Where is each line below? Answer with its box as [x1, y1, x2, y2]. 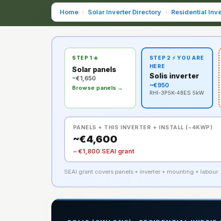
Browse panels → [72, 84, 123, 92]
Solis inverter [149, 72, 199, 80]
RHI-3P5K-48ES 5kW [149, 89, 204, 97]
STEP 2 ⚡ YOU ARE [149, 55, 204, 62]
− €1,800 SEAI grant [73, 147, 134, 155]
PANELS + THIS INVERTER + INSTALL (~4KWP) [73, 124, 213, 131]
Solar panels [72, 65, 116, 74]
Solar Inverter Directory [88, 8, 162, 16]
